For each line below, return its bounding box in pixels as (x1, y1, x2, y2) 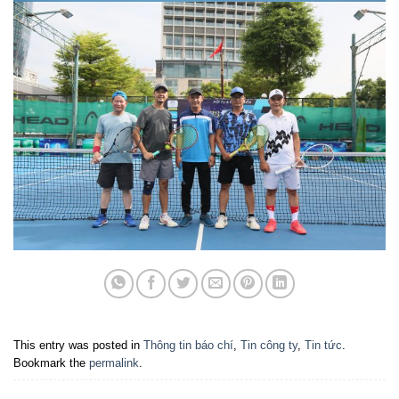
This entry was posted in (13, 338, 143, 353)
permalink (89, 356, 139, 370)
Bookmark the (13, 356, 89, 370)
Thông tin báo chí (143, 338, 233, 353)
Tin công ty (240, 338, 297, 353)
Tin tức (305, 338, 342, 353)
